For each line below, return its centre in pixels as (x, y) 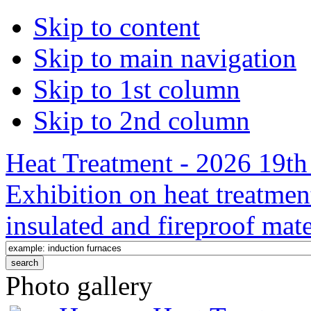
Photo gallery (79, 286)
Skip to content (117, 27)
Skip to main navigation (165, 58)
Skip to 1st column (137, 89)
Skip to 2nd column (142, 120)
